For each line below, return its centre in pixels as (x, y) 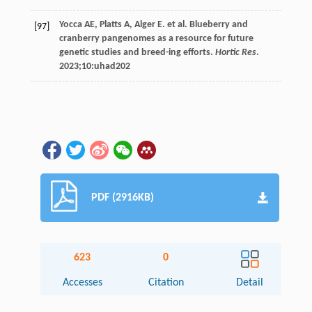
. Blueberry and (216, 25)
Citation (166, 283)
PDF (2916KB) (123, 198)
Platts (110, 25)
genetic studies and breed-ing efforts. (137, 53)
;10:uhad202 (104, 67)
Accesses (82, 283)
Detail (250, 283)
